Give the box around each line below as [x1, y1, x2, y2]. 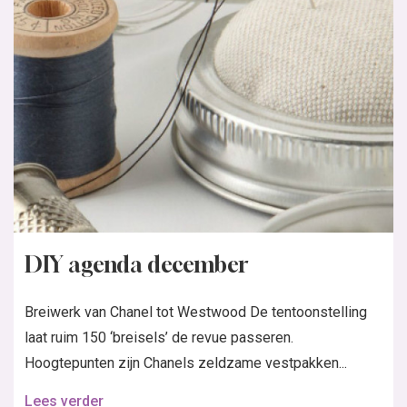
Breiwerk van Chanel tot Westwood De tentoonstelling [25, 303, 367, 322]
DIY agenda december [25, 252, 248, 278]
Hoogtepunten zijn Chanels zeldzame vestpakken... [25, 354, 347, 372]
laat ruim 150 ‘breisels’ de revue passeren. [25, 329, 293, 347]
